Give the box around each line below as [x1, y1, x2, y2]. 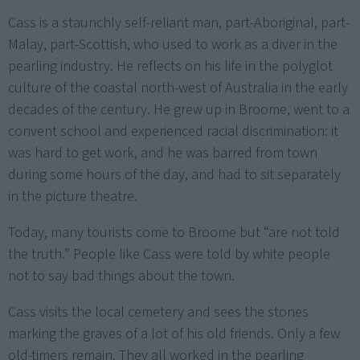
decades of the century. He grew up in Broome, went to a [8, 99, 350, 120]
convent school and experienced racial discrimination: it [8, 121, 338, 141]
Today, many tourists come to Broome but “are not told [8, 222, 340, 243]
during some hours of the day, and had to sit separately [8, 164, 341, 185]
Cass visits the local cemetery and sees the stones [8, 301, 309, 322]
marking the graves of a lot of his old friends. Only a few [8, 323, 340, 344]
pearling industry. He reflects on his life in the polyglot [8, 55, 333, 76]
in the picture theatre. [8, 186, 137, 207]
